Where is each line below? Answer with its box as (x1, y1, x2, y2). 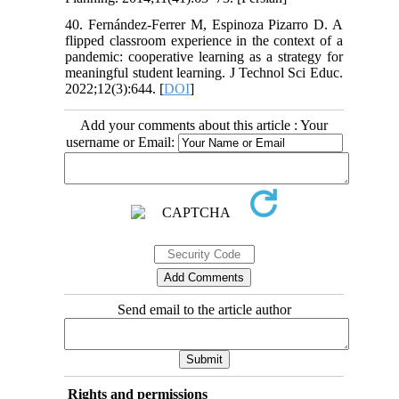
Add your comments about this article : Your (80, 117, 328, 133)
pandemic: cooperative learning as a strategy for (65, 48, 343, 64)
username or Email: (65, 134, 178, 150)
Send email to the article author (117, 301, 291, 317)
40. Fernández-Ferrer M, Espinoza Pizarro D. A (65, 16, 343, 32)
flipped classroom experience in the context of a (65, 32, 343, 48)
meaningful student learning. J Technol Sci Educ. (65, 64, 343, 80)
